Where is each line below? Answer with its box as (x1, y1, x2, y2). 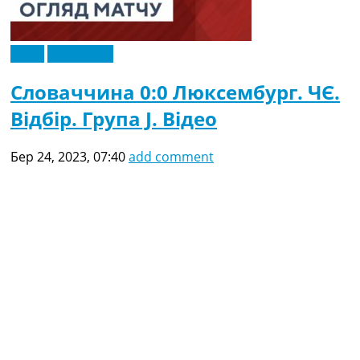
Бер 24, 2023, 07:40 (10, 147, 125, 166)
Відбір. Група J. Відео (10, 104, 217, 132)
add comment (129, 147, 214, 166)
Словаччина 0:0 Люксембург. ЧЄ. (10, 78, 340, 105)
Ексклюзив (47, 44, 113, 63)
